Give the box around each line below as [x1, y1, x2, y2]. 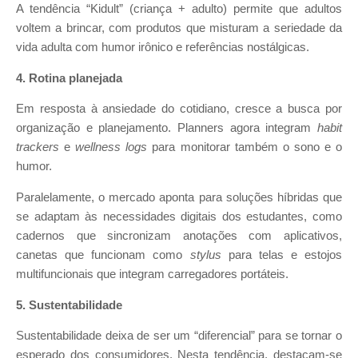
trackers [16, 141, 59, 154]
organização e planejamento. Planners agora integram [16, 121, 317, 135]
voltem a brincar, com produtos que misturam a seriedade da [16, 21, 342, 34]
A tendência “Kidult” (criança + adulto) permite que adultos [16, 2, 342, 15]
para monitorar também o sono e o [147, 141, 343, 154]
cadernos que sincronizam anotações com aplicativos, [16, 229, 342, 242]
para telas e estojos [221, 248, 342, 261]
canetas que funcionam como [16, 248, 190, 261]
